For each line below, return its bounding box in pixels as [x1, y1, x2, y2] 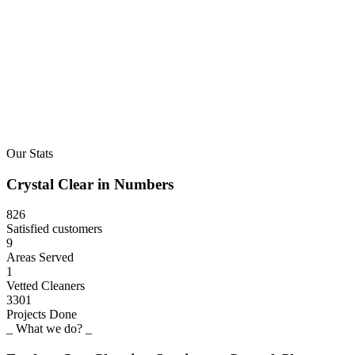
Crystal [6, 175, 54, 193]
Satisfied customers [6, 222, 102, 236]
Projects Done [6, 307, 77, 322]
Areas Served [6, 250, 74, 265]
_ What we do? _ [6, 322, 92, 336]
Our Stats [6, 147, 53, 161]
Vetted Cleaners [6, 279, 85, 293]
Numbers [114, 175, 174, 193]
